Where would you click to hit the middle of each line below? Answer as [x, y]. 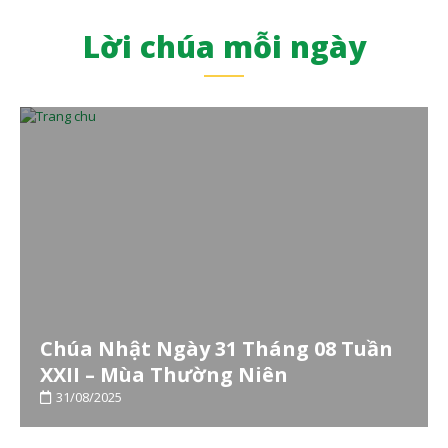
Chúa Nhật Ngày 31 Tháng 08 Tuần [216, 348]
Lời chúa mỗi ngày [224, 46]
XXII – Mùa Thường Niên [164, 374]
